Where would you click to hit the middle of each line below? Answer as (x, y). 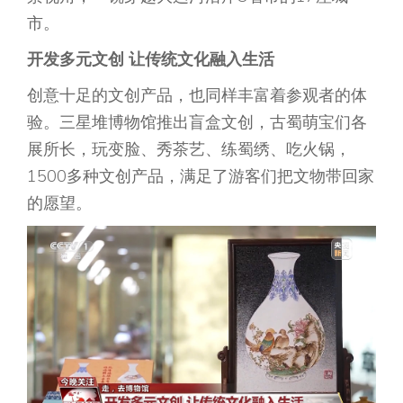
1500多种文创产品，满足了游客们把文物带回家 (201, 176)
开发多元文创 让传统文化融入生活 (151, 59)
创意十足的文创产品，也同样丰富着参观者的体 (197, 95)
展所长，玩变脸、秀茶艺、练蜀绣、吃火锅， (189, 149)
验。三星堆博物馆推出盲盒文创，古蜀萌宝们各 (197, 122)
